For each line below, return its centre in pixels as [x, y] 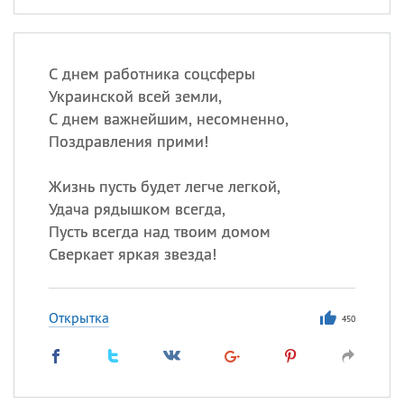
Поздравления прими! [128, 141]
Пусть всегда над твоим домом [159, 231]
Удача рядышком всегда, [137, 209]
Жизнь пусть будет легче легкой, [164, 186]
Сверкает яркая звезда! [132, 254]
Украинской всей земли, [135, 96]
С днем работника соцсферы [151, 73]
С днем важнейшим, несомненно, [168, 119]
